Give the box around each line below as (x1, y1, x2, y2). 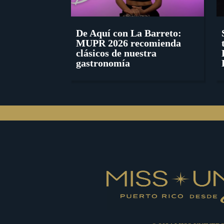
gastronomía (76, 57, 130, 69)
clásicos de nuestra (76, 47, 156, 59)
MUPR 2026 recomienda (76, 37, 181, 49)
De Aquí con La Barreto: (76, 27, 181, 39)
